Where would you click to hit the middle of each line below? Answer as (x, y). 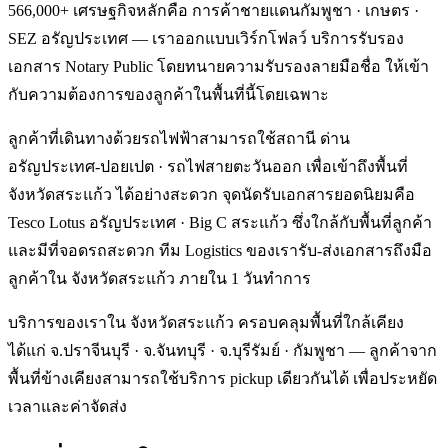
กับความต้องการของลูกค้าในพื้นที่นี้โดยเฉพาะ (168, 95)
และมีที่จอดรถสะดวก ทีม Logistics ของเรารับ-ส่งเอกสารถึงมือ (220, 251)
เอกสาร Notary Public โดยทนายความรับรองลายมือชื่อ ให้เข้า (218, 67)
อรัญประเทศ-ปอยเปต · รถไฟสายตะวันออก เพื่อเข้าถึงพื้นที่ (208, 167)
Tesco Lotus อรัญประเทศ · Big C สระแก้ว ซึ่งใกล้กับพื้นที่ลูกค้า (220, 223)
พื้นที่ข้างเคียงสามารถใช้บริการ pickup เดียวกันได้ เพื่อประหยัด (222, 379)
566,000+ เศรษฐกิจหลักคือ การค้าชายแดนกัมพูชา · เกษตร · (213, 11)
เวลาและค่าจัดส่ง (67, 407)
